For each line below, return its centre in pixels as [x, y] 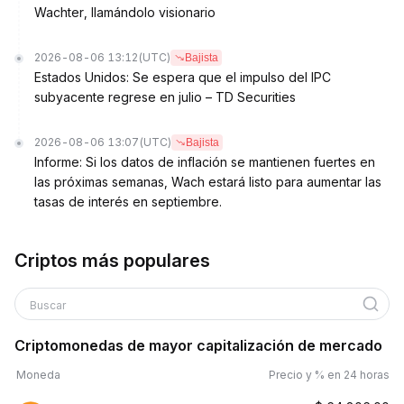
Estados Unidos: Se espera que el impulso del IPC [183, 77]
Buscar [48, 305]
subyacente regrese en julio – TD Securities [165, 97]
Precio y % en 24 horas [329, 375]
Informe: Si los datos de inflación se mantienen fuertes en [205, 162]
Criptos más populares [112, 261]
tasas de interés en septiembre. [128, 202]
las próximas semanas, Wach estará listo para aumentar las [208, 182]
